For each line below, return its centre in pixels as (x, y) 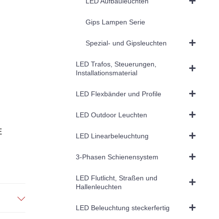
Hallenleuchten (99, 186)
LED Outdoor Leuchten (111, 115)
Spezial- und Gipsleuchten (126, 43)
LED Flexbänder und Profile (118, 94)
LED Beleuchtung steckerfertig (122, 208)
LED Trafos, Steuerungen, (116, 64)
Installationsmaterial (106, 73)
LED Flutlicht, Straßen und (116, 178)
